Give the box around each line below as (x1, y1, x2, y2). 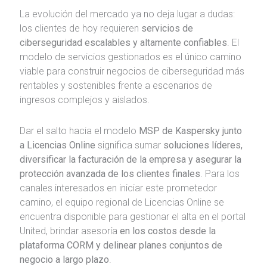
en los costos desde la (119, 225, 216, 237)
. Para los (200, 167, 240, 179)
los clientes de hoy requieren (19, 22, 141, 34)
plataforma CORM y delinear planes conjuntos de (19, 239, 222, 251)
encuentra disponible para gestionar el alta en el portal (19, 210, 246, 222)
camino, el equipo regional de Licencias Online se (19, 196, 224, 208)
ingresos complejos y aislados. (19, 94, 150, 105)
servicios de (141, 22, 193, 34)
